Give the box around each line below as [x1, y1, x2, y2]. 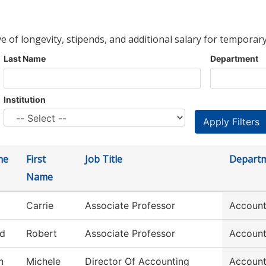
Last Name [4, 53, 46, 64]
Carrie [26, 199, 53, 212]
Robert [26, 227, 57, 240]
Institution [4, 94, 46, 105]
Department [210, 53, 258, 64]
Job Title [85, 153, 122, 166]
